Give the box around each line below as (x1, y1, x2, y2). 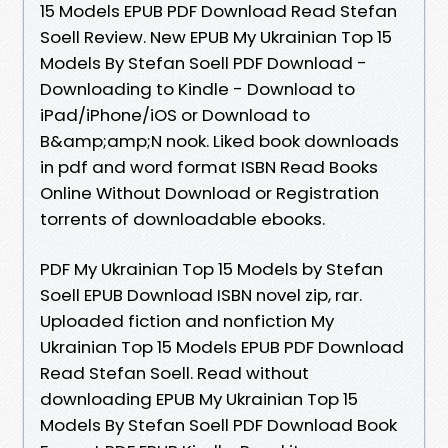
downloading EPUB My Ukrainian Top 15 (40, 386, 358, 411)
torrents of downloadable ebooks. (40, 206, 325, 231)
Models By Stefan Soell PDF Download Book (40, 412, 397, 437)
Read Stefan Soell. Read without (40, 360, 309, 385)
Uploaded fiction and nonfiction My (40, 308, 334, 333)
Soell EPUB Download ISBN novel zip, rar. (40, 282, 362, 307)
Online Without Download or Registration (40, 180, 379, 205)
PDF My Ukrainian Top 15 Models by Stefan (40, 256, 383, 281)
